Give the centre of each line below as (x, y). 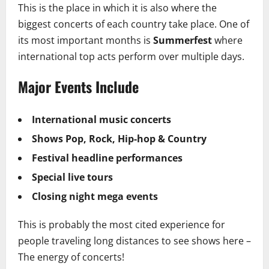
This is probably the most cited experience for (122, 224)
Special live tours (72, 177)
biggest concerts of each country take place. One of (134, 24)
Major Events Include (78, 86)
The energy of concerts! (71, 257)
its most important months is (86, 40)
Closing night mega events (95, 196)
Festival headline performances (107, 158)
